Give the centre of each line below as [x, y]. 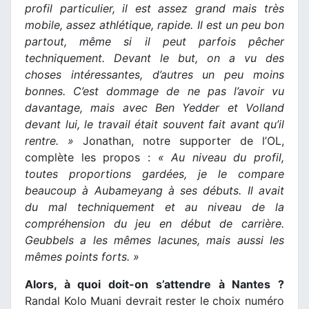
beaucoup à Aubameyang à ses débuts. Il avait [154, 191]
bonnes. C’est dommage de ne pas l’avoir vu [154, 91]
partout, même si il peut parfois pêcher [154, 42]
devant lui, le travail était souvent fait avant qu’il [154, 124]
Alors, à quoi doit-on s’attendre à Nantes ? [154, 285]
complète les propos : [91, 158]
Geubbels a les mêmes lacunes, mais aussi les [154, 240]
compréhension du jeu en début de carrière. [154, 224]
